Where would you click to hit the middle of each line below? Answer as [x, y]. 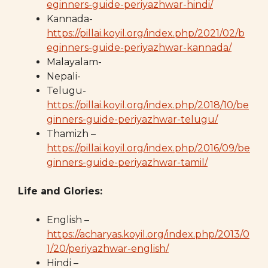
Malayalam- [74, 62]
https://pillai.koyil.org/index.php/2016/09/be [148, 148]
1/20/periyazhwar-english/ [108, 248]
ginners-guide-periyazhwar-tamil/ [127, 162]
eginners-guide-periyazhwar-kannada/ [139, 47]
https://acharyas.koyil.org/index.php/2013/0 [148, 234]
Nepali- [64, 76]
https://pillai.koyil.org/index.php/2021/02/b [146, 33]
